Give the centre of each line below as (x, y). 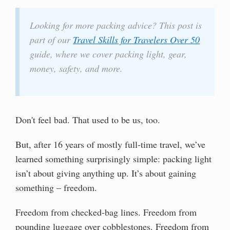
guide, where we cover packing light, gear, (108, 54)
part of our (51, 40)
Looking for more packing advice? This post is (116, 25)
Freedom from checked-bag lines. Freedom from (106, 212)
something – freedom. (56, 187)
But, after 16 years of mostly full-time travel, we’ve (110, 144)
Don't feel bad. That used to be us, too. (88, 120)
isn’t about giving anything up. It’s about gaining (106, 173)
